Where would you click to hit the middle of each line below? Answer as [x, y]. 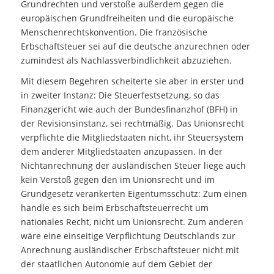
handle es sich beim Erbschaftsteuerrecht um [114, 208]
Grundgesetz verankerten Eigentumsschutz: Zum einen [134, 194]
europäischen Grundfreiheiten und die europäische [127, 18]
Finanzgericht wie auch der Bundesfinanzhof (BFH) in [129, 109]
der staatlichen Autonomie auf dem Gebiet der [116, 264]
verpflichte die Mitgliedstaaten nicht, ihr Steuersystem [132, 138]
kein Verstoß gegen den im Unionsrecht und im [117, 180]
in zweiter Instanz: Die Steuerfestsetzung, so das [120, 95]
